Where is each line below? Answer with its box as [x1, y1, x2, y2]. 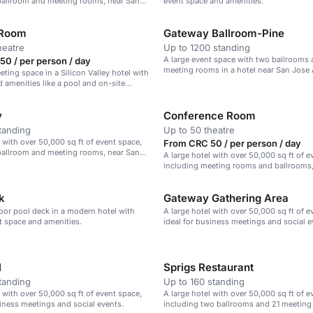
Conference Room [163, 109, 256, 122]
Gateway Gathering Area [163, 191, 289, 205]
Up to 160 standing [163, 276, 245, 287]
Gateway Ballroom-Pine [163, 27, 284, 40]
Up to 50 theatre [163, 124, 235, 136]
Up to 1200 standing [163, 42, 250, 53]
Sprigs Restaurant [163, 261, 254, 274]
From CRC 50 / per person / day [163, 138, 301, 149]
